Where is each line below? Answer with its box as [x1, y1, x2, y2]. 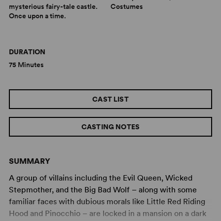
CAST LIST [92, 95, 129, 103]
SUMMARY [8, 156, 50, 166]
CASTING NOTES [81, 123, 140, 131]
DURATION [8, 48, 46, 56]
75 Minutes [8, 61, 44, 69]
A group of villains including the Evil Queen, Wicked [8, 173, 192, 183]
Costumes [110, 2, 143, 10]
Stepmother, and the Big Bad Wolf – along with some [8, 185, 197, 194]
